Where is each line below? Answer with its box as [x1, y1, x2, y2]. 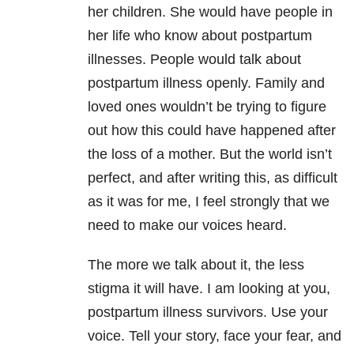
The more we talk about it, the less [88, 257, 304, 273]
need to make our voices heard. [88, 217, 287, 234]
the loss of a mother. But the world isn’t [88, 146, 332, 163]
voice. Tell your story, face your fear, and [88, 328, 341, 345]
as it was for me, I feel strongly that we [88, 194, 330, 210]
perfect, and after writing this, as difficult [88, 170, 337, 186]
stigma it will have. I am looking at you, [88, 281, 330, 297]
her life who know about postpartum [88, 28, 312, 44]
